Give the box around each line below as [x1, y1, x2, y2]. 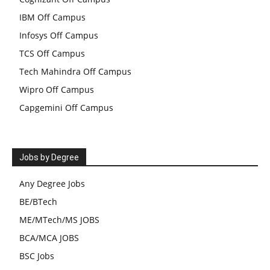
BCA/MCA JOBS [19, 232, 79, 243]
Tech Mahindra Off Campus [19, 66, 131, 77]
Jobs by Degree [19, 152, 79, 162]
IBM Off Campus [19, 11, 86, 23]
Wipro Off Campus [19, 84, 94, 95]
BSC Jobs [19, 250, 54, 262]
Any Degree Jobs [19, 178, 85, 189]
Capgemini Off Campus [19, 102, 113, 113]
